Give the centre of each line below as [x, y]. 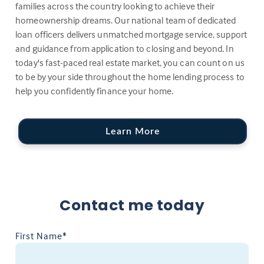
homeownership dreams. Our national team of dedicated [126, 20]
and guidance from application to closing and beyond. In [125, 48]
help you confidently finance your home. [95, 90]
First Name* [42, 235]
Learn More [133, 131]
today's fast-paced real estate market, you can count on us [130, 62]
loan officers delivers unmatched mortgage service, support [131, 34]
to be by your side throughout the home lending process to [130, 76]
